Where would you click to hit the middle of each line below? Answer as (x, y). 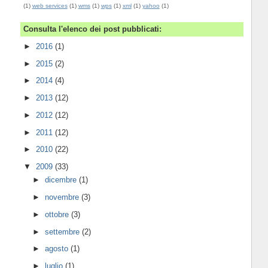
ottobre (58, 214)
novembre (63, 197)
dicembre (62, 180)
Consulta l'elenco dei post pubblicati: (92, 29)
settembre (64, 232)
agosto (58, 249)
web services (50, 5)
